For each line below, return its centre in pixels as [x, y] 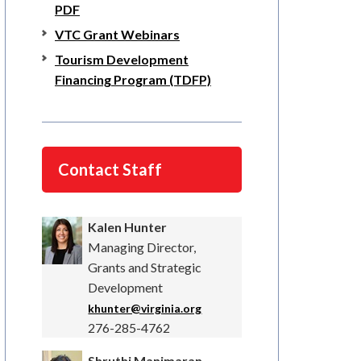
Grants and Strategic [145, 268]
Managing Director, [142, 247]
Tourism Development [122, 60]
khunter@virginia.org [145, 309]
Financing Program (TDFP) [133, 80]
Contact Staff [110, 170]
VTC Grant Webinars [117, 35]
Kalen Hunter [128, 227]
